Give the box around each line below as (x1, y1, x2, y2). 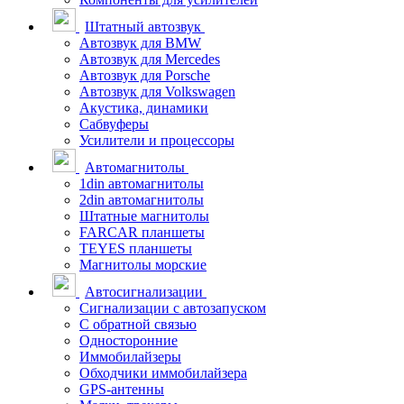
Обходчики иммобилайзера (79, 365, 247, 381)
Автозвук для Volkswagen (79, 84, 235, 99)
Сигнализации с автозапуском (79, 300, 266, 316)
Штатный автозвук (85, 19, 201, 34)
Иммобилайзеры (79, 349, 181, 364)
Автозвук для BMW (79, 35, 201, 50)
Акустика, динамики (79, 100, 208, 115)
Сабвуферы (79, 116, 149, 132)
